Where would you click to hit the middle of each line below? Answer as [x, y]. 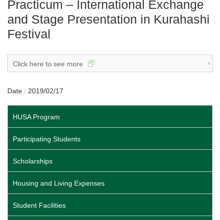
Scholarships [33, 161]
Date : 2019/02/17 [35, 91]
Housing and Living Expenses [59, 183]
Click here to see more [49, 64]
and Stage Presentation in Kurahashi [109, 19]
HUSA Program [36, 117]
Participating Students [47, 139]
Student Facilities [39, 206]
